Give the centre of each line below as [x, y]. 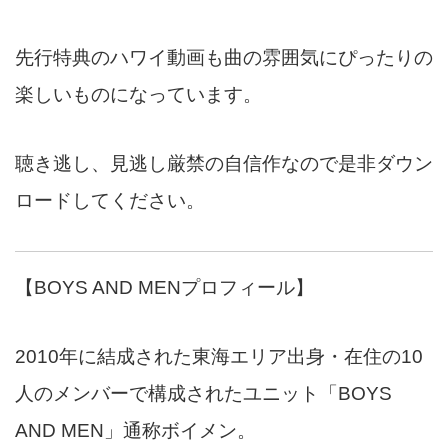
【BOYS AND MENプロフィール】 [164, 288]
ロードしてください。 [110, 201]
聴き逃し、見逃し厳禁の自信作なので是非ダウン [224, 164]
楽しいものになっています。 [138, 95]
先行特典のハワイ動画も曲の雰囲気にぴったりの [224, 58]
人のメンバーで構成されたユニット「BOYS [203, 394]
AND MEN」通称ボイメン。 [135, 431]
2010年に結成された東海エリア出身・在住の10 [219, 357]
